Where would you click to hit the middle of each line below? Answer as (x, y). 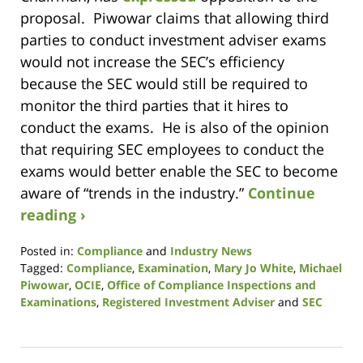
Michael (320, 268)
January (40, 335)
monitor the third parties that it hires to (154, 106)
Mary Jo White (254, 268)
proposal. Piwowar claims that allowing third (175, 18)
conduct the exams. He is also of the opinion (175, 128)
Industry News (211, 251)
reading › (53, 215)
